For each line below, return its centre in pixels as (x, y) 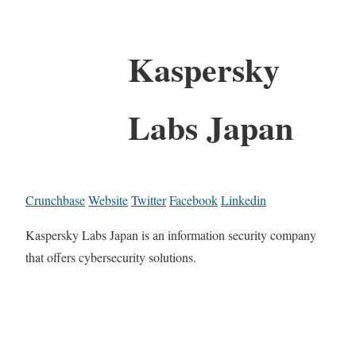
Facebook (193, 199)
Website (108, 199)
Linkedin (244, 199)
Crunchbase (55, 199)
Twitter (149, 199)
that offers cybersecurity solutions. (111, 257)
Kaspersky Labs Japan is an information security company (171, 234)
